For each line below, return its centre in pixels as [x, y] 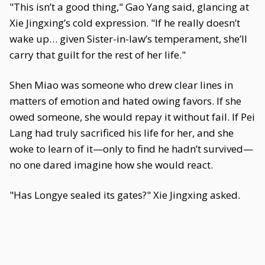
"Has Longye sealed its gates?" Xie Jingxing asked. [125, 195]
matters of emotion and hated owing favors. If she [125, 101]
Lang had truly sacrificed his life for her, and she [122, 133]
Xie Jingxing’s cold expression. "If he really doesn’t [125, 23]
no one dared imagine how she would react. [111, 165]
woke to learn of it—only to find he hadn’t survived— [131, 149]
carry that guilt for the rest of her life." [98, 55]
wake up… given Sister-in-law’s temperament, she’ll [128, 39]
